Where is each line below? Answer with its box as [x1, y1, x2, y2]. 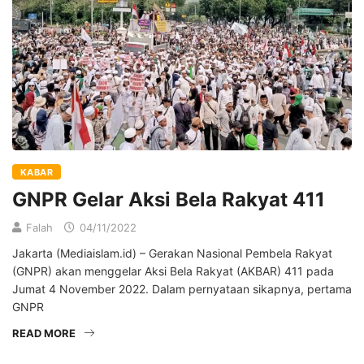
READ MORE [12, 327, 76, 340]
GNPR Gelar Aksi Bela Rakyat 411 [12, 188, 325, 212]
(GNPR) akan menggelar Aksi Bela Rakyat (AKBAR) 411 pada [12, 264, 334, 279]
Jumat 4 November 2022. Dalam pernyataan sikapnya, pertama [12, 282, 352, 297]
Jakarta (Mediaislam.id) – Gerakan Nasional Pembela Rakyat [12, 246, 332, 261]
